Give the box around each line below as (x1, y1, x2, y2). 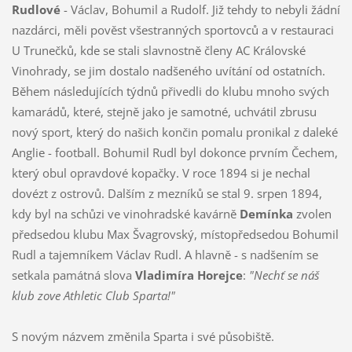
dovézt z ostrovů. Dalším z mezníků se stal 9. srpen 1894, (11, 185, 322, 201)
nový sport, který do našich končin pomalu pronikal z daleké (11, 123, 338, 140)
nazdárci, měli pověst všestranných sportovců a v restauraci (11, 21, 334, 38)
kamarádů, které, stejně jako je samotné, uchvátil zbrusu (11, 103, 317, 119)
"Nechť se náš (248, 266, 319, 283)
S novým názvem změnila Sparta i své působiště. (11, 328, 274, 344)
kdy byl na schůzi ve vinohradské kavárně (11, 205, 240, 222)
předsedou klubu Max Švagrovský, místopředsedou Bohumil (11, 225, 339, 242)
